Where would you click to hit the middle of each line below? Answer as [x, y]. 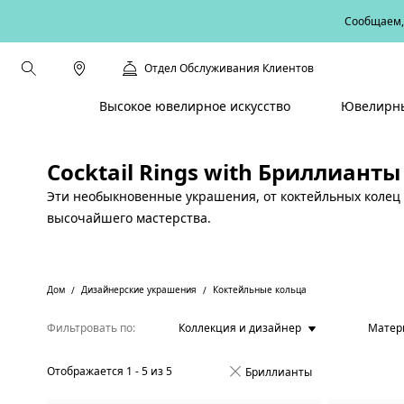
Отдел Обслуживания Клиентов [229, 68]
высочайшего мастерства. [131, 218]
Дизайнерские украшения [139, 289]
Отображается [85, 371]
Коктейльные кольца [260, 289]
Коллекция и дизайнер [240, 328]
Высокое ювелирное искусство [194, 106]
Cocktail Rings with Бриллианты [224, 172]
